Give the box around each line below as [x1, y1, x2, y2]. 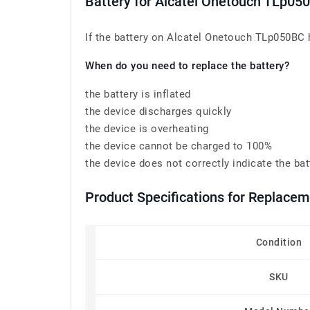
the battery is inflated [85, 88, 191, 100]
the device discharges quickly [85, 105, 232, 118]
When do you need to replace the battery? [85, 60, 289, 72]
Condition [255, 237, 302, 248]
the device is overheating [85, 122, 209, 135]
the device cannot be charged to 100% [85, 140, 272, 152]
